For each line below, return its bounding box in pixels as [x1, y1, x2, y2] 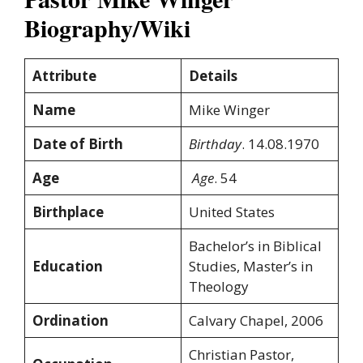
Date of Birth [32, 135, 123, 154]
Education [32, 257, 103, 276]
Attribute [32, 66, 96, 86]
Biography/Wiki [24, 10, 190, 46]
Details [188, 66, 237, 86]
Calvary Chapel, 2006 [188, 311, 323, 331]
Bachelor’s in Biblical [188, 237, 322, 256]
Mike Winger [188, 100, 270, 120]
